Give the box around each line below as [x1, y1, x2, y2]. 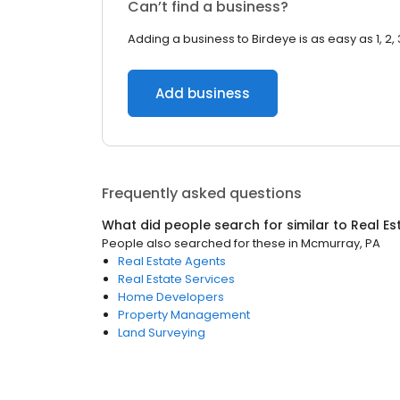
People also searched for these [102, 235, 286, 252]
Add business [155, 84, 250, 103]
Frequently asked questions [102, 183, 302, 204]
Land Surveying [118, 324, 205, 341]
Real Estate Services [118, 271, 235, 287]
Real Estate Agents [118, 253, 226, 270]
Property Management [118, 306, 250, 323]
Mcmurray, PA [301, 235, 380, 252]
